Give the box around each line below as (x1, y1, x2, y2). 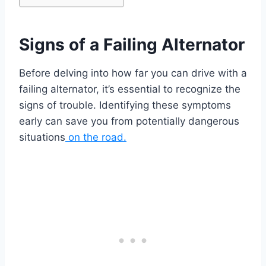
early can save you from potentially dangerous (19, 115, 239, 128)
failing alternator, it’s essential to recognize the (19, 83, 240, 96)
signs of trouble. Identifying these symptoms (19, 99, 231, 112)
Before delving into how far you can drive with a (19, 67, 247, 80)
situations (19, 131, 65, 144)
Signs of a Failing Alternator (19, 34, 245, 55)
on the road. (65, 131, 126, 144)
